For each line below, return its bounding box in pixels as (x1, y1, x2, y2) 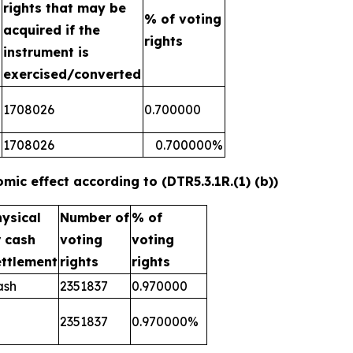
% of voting (144, 11, 221, 27)
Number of (60, 210, 129, 225)
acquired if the (3, 22, 100, 38)
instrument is (3, 44, 89, 60)
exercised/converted (3, 66, 141, 82)
